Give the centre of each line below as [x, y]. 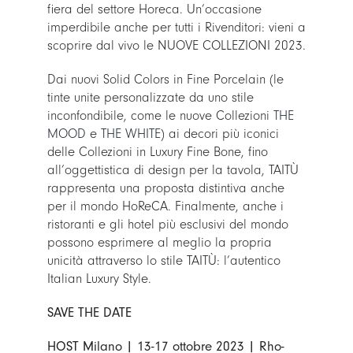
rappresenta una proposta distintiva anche [165, 188]
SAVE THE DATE [89, 313]
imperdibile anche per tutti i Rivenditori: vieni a [176, 28]
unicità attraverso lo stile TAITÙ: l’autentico [163, 261]
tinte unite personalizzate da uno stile [150, 98]
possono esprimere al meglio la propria [159, 243]
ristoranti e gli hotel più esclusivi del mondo [167, 225]
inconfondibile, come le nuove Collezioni [160, 116]
